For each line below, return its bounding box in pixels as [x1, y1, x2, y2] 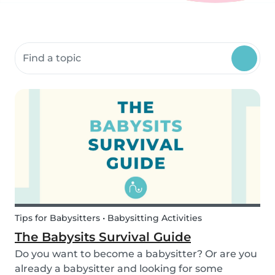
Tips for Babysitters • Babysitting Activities [15, 212, 202, 224]
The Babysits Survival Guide [15, 230, 191, 245]
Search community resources [14, 43, 161, 55]
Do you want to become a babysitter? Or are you [15, 248, 257, 260]
